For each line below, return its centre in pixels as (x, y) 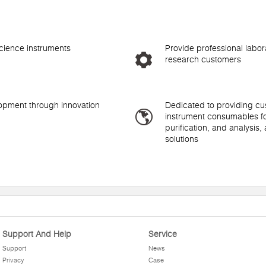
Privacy (13, 260)
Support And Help (37, 234)
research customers (203, 59)
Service (162, 234)
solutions (182, 139)
